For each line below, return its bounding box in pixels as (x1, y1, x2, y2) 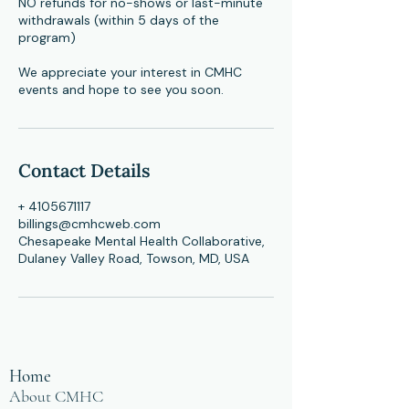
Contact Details (18, 159, 151, 182)
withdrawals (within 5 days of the (18, 12, 219, 28)
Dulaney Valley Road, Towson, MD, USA (18, 250, 249, 267)
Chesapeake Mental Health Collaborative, (18, 233, 265, 249)
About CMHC (9, 386, 103, 406)
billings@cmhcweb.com (18, 215, 161, 232)
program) (18, 29, 76, 46)
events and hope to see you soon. (18, 81, 224, 98)
